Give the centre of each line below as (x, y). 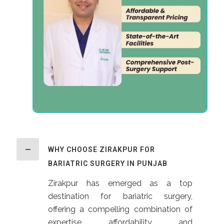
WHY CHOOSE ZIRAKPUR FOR (101, 150)
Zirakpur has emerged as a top (120, 183)
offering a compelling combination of (120, 209)
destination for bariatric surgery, (120, 196)
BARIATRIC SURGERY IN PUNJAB (107, 164)
